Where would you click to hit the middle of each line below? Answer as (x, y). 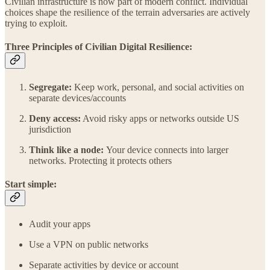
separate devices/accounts (77, 98)
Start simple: (31, 184)
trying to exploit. (36, 24)
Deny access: (55, 118)
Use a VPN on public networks (89, 245)
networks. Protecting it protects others (100, 160)
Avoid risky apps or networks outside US (160, 118)
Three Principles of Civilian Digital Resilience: (99, 47)
